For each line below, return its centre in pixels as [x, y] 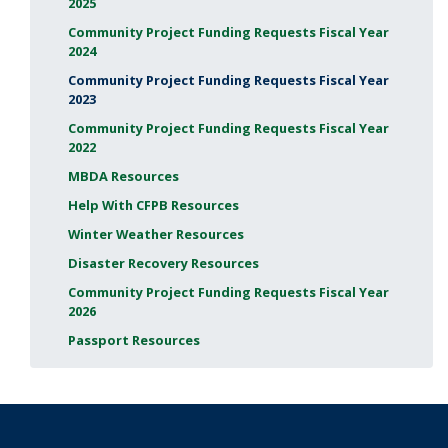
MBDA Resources [123, 175]
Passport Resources [133, 339]
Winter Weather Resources [155, 233]
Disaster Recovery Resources [163, 262]
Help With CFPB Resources [153, 204]
